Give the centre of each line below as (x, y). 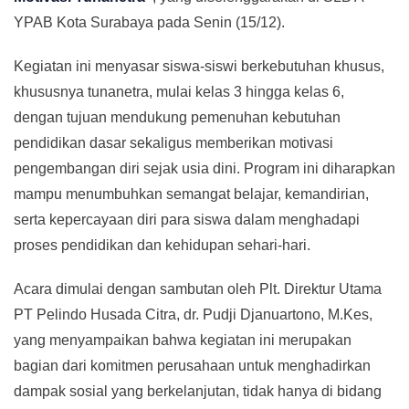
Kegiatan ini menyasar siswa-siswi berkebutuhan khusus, (199, 67)
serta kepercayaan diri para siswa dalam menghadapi (187, 220)
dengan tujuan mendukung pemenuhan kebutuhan (177, 118)
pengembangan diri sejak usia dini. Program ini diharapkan (204, 169)
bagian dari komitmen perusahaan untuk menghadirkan (192, 366)
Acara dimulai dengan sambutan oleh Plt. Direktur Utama (198, 289)
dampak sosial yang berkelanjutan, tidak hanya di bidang (198, 392)
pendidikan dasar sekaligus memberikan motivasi (173, 143)
